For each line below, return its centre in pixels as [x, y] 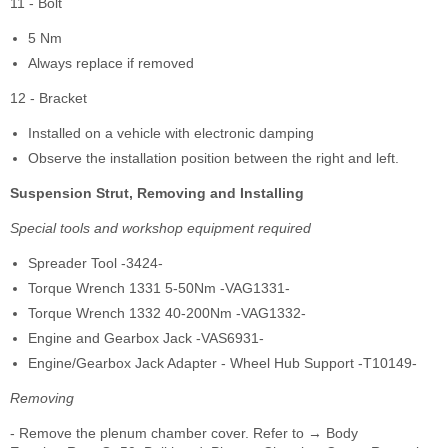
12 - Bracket [48, 98]
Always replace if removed [111, 63]
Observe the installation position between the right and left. [213, 158]
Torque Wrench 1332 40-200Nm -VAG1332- [167, 313]
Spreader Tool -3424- [95, 263]
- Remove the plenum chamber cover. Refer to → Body [184, 433]
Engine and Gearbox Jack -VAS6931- [146, 338]
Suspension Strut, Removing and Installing [157, 193]
